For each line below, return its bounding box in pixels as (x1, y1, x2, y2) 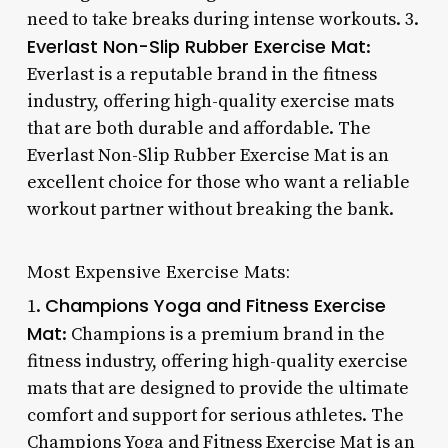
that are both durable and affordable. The (26, 116, 371, 140)
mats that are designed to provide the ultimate (26, 376, 409, 400)
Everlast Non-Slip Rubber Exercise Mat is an (26, 143, 389, 167)
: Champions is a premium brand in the (61, 322, 385, 346)
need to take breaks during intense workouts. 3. (26, 7, 419, 31)
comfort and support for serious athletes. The (26, 403, 404, 427)
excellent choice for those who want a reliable (26, 170, 410, 194)
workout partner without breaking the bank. (26, 197, 394, 221)
